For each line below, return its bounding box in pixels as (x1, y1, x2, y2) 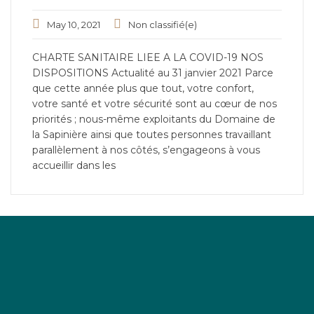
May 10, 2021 (47, 19, 100, 30)
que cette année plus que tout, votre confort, (32, 82, 254, 95)
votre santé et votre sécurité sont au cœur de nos (32, 97, 277, 110)
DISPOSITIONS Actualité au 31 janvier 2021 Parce (32, 67, 273, 79)
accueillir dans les (32, 159, 116, 172)
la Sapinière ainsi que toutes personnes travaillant (32, 128, 271, 141)
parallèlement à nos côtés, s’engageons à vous (32, 144, 260, 156)
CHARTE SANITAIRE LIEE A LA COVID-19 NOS (32, 51, 264, 64)
